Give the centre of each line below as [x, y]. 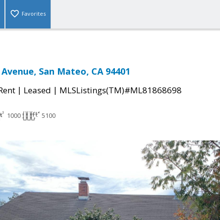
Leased [37, 90]
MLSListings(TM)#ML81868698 [121, 90]
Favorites [34, 14]
